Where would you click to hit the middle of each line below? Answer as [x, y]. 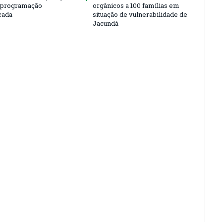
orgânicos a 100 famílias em [136, 5]
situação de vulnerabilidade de [140, 14]
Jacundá [106, 23]
